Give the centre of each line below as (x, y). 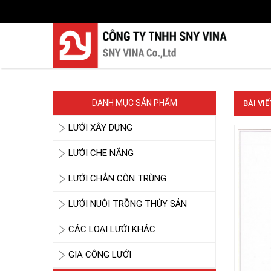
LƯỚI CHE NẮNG (101, 153)
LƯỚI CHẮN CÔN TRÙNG (117, 178)
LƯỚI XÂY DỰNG (100, 128)
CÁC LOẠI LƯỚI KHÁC (112, 229)
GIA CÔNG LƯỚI (100, 255)
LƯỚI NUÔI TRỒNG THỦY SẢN (128, 204)
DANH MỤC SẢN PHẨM (134, 103)
